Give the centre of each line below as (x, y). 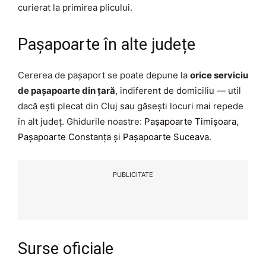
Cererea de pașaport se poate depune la (104, 75)
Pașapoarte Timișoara (190, 122)
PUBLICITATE (133, 175)
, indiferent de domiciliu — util (178, 91)
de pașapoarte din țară (66, 91)
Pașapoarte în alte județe (107, 45)
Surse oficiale (66, 249)
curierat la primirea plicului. (75, 8)
